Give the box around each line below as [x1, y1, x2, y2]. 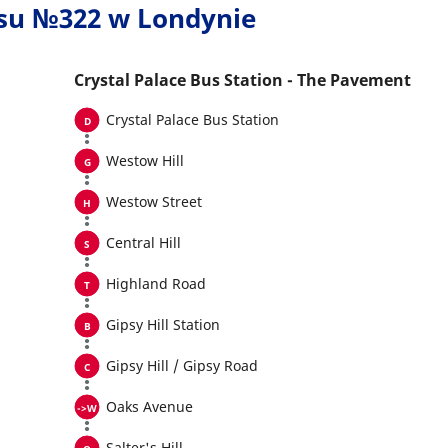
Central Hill [106, 233, 181, 252]
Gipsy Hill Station [106, 315, 220, 334]
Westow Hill [106, 151, 184, 170]
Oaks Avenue [106, 397, 193, 416]
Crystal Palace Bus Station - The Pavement [74, 69, 411, 91]
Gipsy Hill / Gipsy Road [106, 356, 258, 375]
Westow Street [106, 192, 202, 211]
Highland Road [106, 274, 206, 293]
